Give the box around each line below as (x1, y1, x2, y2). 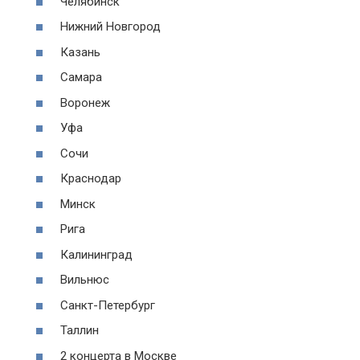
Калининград (60, 247, 133, 262)
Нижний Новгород (60, 19, 161, 35)
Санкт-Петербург (60, 297, 155, 313)
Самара (60, 70, 102, 85)
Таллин (60, 323, 99, 338)
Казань (60, 44, 100, 59)
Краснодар (60, 171, 121, 186)
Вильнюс (60, 272, 109, 288)
